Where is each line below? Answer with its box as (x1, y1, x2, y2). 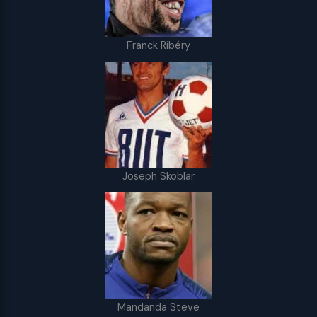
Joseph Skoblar (122, 170, 195, 184)
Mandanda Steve (117, 301, 200, 315)
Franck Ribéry (127, 39, 190, 53)
